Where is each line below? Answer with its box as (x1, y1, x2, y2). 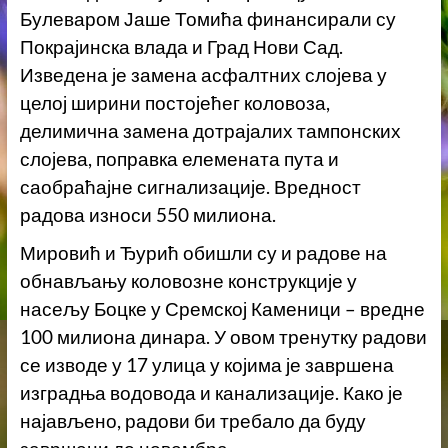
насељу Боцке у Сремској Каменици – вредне (19, 297, 425, 320)
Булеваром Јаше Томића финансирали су (19, 7, 396, 30)
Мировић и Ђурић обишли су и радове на (19, 241, 387, 264)
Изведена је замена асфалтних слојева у (19, 63, 387, 86)
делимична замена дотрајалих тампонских (19, 119, 401, 142)
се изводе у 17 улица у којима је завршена (19, 353, 394, 376)
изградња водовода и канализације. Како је (19, 381, 403, 404)
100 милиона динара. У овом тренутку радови (19, 325, 427, 348)
